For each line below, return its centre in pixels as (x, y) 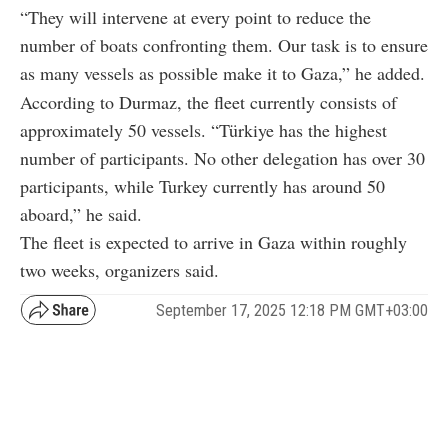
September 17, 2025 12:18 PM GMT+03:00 (292, 310)
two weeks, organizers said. (119, 270)
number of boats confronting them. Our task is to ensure (224, 45)
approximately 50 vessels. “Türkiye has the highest (203, 130)
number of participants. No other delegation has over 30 (222, 158)
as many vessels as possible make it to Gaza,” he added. (222, 73)
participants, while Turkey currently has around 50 (202, 186)
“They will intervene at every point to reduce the (195, 17)
